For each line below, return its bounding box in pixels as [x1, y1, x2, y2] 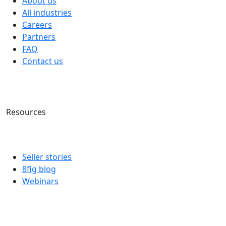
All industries [22, 7, 72, 18]
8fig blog [22, 163, 56, 175]
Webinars [22, 175, 59, 187]
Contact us [22, 55, 63, 67]
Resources [6, 106, 48, 118]
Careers [22, 19, 52, 30]
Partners [22, 31, 55, 42]
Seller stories [22, 151, 72, 162]
